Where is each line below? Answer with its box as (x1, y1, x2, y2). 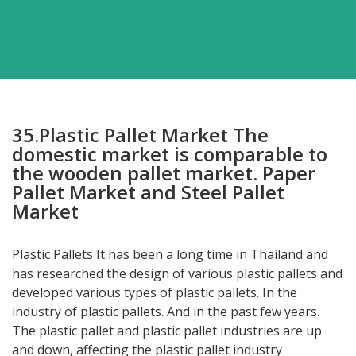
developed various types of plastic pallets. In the (12, 284, 297, 301)
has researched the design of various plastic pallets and (12, 265, 342, 282)
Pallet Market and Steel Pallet (12, 179, 284, 205)
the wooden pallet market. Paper (12, 160, 315, 186)
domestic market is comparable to (12, 141, 327, 167)
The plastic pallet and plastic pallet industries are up (12, 322, 322, 339)
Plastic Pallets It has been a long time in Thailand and (12, 246, 328, 263)
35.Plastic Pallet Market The (12, 122, 269, 148)
